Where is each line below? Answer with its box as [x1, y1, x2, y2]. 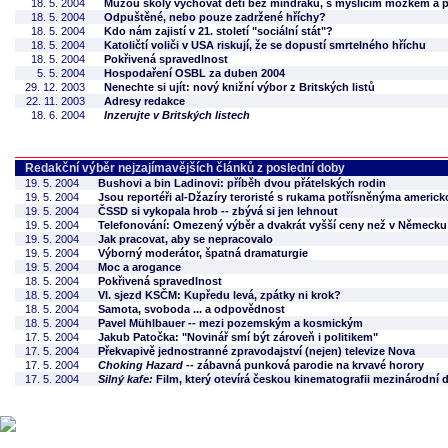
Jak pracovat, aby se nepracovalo [98, 233, 273, 245]
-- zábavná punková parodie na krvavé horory [183, 359, 424, 371]
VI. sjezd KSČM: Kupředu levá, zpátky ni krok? [98, 289, 341, 301]
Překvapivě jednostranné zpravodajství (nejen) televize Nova [98, 345, 415, 357]
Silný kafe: [98, 373, 153, 385]
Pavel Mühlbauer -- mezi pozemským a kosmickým [98, 317, 363, 329]
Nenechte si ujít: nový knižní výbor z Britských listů [104, 81, 375, 93]
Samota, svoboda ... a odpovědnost [98, 303, 285, 315]
